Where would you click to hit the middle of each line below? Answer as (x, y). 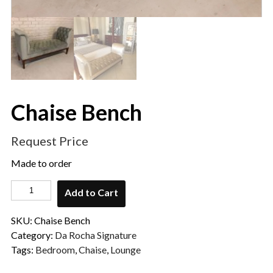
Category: (33, 235)
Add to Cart (92, 192)
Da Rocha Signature (95, 235)
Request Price (49, 140)
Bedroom (55, 249)
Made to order (41, 163)
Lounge (125, 249)
